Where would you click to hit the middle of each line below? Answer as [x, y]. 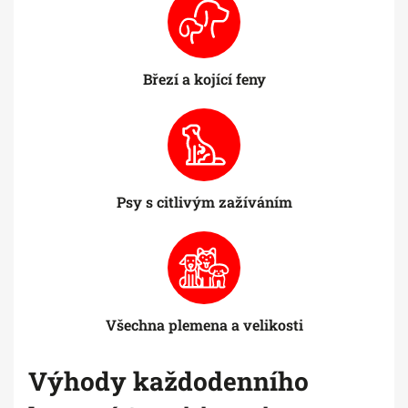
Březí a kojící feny [204, 79]
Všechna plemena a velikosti [204, 325]
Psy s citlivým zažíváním [204, 202]
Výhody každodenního [168, 382]
